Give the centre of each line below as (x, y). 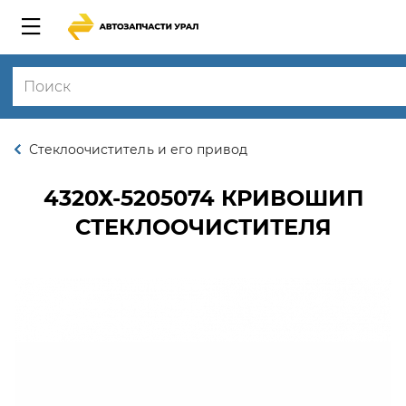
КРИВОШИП (289, 198)
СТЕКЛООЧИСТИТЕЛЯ (203, 227)
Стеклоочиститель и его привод (139, 150)
